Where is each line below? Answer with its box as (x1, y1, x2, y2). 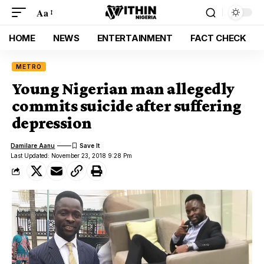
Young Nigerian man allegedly (12, 80, 235, 98)
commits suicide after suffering (12, 97, 242, 115)
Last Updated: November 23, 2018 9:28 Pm (11, 152, 133, 159)
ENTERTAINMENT (97, 32, 173, 44)
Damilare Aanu (11, 141, 55, 149)
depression (12, 114, 92, 132)
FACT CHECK (190, 32, 246, 44)
